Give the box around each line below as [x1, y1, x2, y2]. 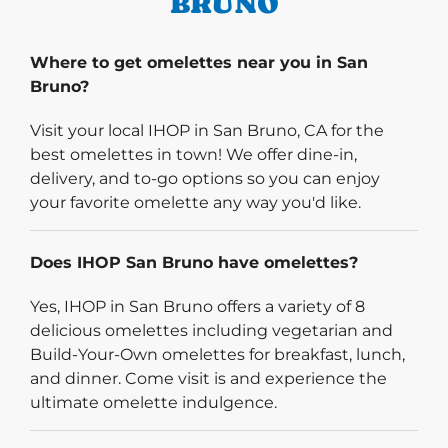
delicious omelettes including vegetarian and [30, 320, 393, 340]
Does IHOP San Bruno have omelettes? [30, 252, 358, 272]
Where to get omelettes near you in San [30, 52, 368, 72]
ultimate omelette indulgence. [30, 392, 277, 412]
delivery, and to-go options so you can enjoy [30, 168, 380, 188]
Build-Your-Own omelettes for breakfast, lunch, [30, 344, 405, 364]
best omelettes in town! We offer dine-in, [30, 144, 357, 164]
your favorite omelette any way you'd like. [30, 192, 361, 212]
